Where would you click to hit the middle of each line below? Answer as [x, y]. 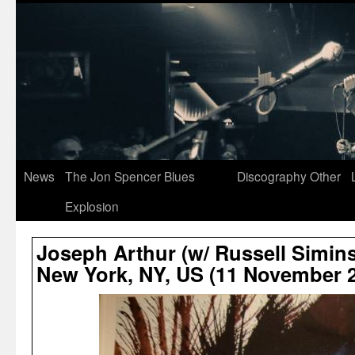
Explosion [92, 206]
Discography [272, 176]
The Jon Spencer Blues [130, 176]
